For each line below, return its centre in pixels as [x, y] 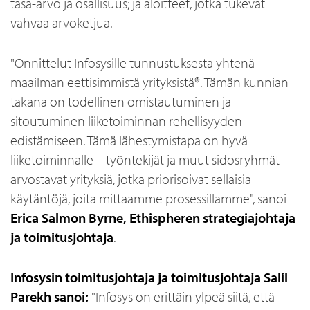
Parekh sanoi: [49, 297]
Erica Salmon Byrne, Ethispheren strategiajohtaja [153, 218]
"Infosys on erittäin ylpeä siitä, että [182, 297]
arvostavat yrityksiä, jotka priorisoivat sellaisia [131, 179]
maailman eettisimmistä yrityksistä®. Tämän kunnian [149, 82]
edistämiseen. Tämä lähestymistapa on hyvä [129, 140]
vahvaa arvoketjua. [61, 22]
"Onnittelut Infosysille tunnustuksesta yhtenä [133, 63]
